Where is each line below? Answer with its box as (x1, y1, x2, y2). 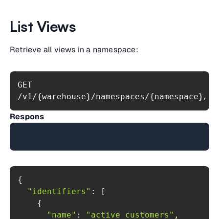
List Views (10, 17, 76, 35)
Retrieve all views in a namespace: (10, 44, 138, 55)
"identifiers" (27, 187, 91, 196)
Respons (10, 111, 44, 122)
